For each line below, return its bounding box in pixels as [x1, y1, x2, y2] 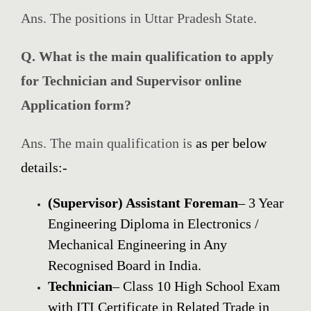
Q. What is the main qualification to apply [21, 49, 274, 65]
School [205, 278, 244, 294]
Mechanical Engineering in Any [48, 237, 227, 253]
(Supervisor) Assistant [48, 195, 184, 211]
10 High [153, 278, 205, 294]
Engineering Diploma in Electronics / [48, 216, 259, 232]
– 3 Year [238, 195, 284, 211]
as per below [196, 135, 267, 151]
